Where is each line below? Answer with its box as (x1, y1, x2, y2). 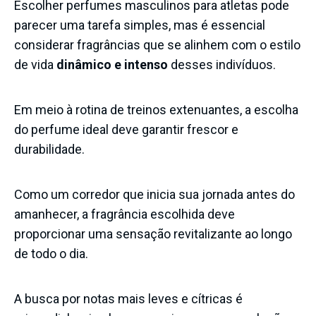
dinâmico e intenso (56, 56, 168, 72)
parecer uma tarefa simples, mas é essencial (14, 17, 265, 32)
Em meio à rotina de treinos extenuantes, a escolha (14, 102, 298, 117)
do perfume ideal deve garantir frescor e (14, 121, 238, 137)
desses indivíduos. (168, 56, 276, 72)
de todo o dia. (14, 245, 88, 261)
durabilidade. (14, 141, 85, 157)
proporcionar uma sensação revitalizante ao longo (14, 226, 292, 241)
